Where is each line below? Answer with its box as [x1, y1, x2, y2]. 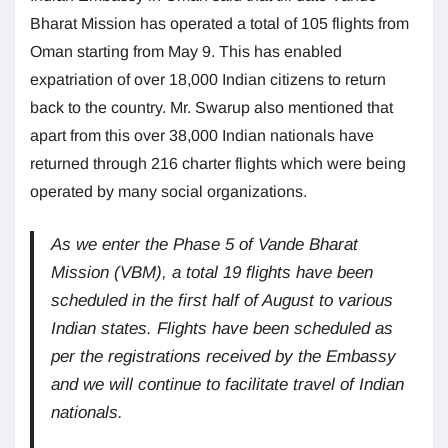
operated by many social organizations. [30, 183, 307, 201]
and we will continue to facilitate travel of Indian [51, 375, 405, 395]
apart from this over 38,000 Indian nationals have [30, 127, 374, 145]
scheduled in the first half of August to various [51, 291, 394, 311]
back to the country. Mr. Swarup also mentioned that [30, 99, 393, 117]
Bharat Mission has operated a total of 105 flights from [30, 15, 409, 33]
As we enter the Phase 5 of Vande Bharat [51, 235, 359, 255]
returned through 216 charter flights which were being [30, 155, 406, 173]
